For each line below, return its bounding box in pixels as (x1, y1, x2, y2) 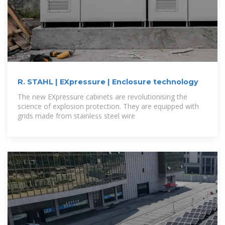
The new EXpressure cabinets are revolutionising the (18, 91, 187, 101)
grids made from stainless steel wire (18, 110, 135, 121)
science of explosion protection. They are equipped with (18, 101, 199, 111)
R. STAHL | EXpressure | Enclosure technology (18, 77, 198, 86)
